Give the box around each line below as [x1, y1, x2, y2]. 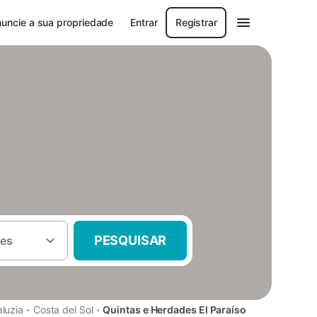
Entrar [130, 16, 158, 28]
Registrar [175, 16, 217, 28]
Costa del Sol [33, 304, 93, 316]
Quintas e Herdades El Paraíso [103, 304, 246, 316]
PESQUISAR [93, 233, 167, 248]
